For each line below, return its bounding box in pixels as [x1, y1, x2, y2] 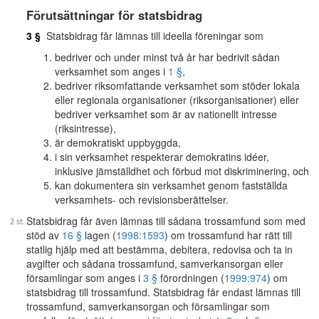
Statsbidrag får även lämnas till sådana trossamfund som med [26, 214, 305, 228]
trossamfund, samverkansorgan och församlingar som [26, 299, 270, 313]
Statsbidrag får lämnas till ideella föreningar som [41, 28, 263, 43]
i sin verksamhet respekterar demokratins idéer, [55, 150, 269, 164]
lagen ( [82, 228, 116, 242]
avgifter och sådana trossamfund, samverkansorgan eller [26, 256, 283, 271]
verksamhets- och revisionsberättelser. [55, 192, 229, 206]
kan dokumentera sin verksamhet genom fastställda [55, 178, 288, 192]
